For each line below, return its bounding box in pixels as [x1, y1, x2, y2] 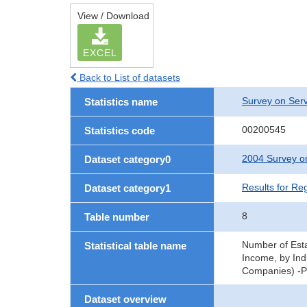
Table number [84, 211, 149, 223]
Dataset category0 [84, 153, 171, 165]
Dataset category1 [84, 182, 171, 194]
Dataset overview [84, 293, 167, 305]
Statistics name [84, 96, 158, 108]
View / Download [77, 10, 149, 21]
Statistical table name [84, 240, 186, 251]
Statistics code [84, 125, 155, 136]
